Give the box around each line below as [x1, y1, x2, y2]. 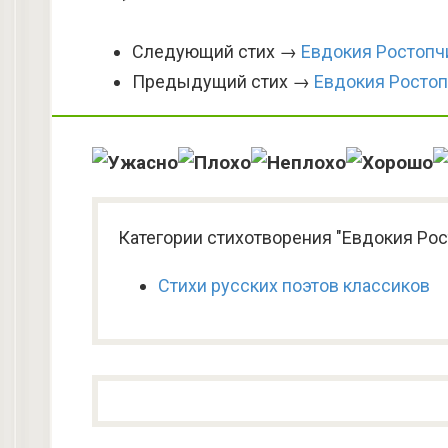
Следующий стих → [132, 41, 301, 62]
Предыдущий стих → [132, 71, 314, 92]
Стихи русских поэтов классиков [158, 275, 430, 296]
